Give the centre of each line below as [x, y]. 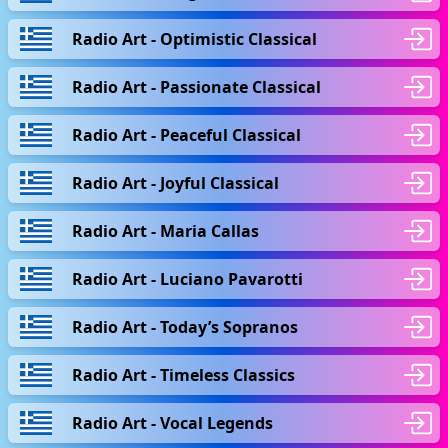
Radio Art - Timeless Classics [183, 374]
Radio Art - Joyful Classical [175, 182]
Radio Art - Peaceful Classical [186, 134]
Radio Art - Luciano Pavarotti [187, 278]
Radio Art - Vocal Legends [172, 422]
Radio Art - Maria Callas [165, 230]
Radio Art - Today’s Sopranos [185, 326]
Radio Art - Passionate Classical [196, 86]
